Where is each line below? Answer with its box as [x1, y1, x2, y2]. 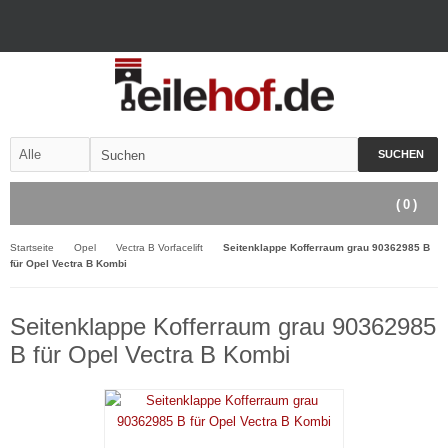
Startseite [10, 242, 54, 253]
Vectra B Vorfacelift [116, 242, 203, 253]
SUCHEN [378, 148, 424, 160]
